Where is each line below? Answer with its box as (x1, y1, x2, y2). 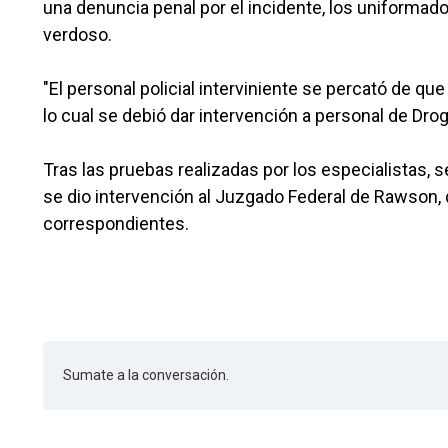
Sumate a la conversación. (63, 367, 229, 384)
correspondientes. (43, 213, 189, 235)
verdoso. (43, 24, 112, 46)
